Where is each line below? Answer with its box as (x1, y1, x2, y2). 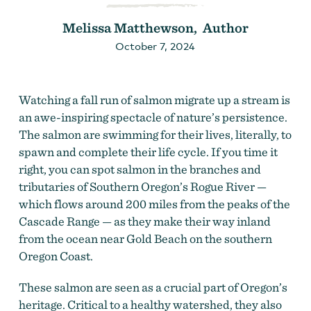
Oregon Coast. (18, 248, 93, 263)
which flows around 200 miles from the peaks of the (18, 196, 290, 211)
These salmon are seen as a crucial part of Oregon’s (18, 279, 287, 294)
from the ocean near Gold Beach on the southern (18, 230, 272, 246)
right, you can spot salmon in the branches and (18, 161, 261, 176)
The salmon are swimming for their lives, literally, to (18, 126, 292, 142)
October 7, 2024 (115, 39, 196, 52)
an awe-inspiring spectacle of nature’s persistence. (18, 109, 287, 124)
